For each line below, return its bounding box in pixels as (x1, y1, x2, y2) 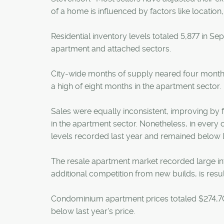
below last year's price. (51, 206, 135, 216)
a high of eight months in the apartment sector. (51, 81, 221, 91)
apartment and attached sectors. (51, 44, 171, 53)
